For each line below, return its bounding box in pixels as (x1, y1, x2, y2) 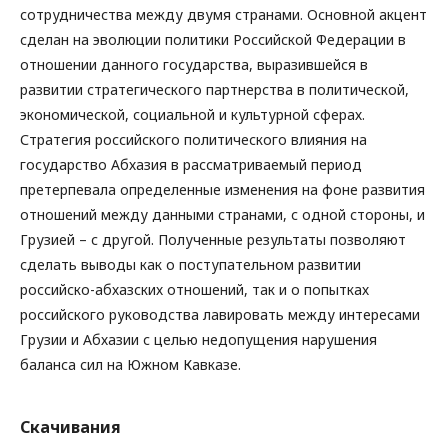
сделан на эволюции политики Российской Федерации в (20, 30, 406, 49)
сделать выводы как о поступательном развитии (20, 255, 361, 274)
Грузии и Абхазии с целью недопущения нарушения (20, 330, 377, 349)
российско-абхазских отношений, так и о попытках (20, 280, 369, 299)
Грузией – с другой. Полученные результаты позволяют (20, 230, 406, 249)
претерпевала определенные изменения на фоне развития (20, 180, 425, 199)
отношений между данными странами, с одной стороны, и (20, 205, 425, 224)
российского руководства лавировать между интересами (20, 305, 420, 324)
